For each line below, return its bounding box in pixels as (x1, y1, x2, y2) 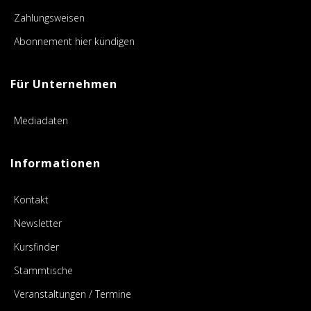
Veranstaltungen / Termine (14, 287, 131, 301)
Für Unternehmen (10, 76, 117, 92)
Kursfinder (14, 240, 59, 254)
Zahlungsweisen (14, 11, 85, 25)
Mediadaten (14, 114, 68, 128)
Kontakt (14, 193, 49, 207)
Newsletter (14, 217, 62, 230)
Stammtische (14, 264, 73, 278)
